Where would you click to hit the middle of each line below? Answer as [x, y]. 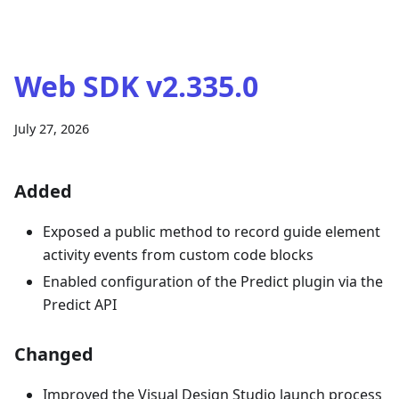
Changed [54, 354]
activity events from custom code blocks [178, 255]
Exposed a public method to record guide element [212, 232]
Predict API [80, 305]
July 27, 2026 [52, 129]
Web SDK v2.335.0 [136, 86]
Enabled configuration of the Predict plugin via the [213, 281]
